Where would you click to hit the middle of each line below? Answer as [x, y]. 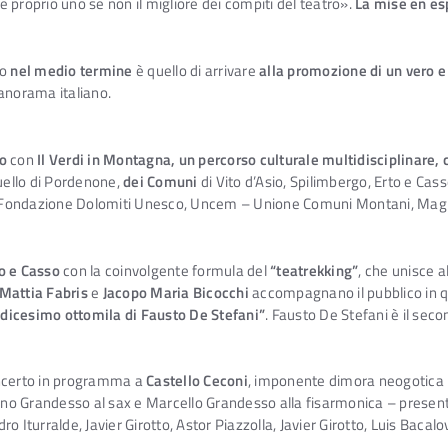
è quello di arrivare [195, 71]
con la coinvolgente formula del [164, 270]
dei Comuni [160, 181]
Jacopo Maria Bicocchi [175, 292]
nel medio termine [71, 71]
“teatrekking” [314, 270]
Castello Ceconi [197, 381]
